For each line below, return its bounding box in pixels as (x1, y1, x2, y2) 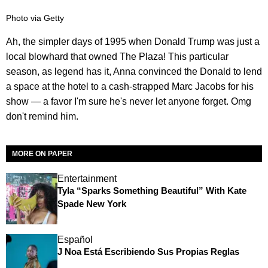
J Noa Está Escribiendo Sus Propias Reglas (57, 246, 239, 257)
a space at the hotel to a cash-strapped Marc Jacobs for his (6, 81, 254, 92)
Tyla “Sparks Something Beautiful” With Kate (57, 185, 246, 196)
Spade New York (57, 199, 126, 209)
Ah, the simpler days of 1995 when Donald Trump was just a (6, 36, 260, 47)
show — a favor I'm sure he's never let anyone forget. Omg (6, 96, 251, 106)
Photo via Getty (6, 14, 64, 23)
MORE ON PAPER (12, 150, 72, 158)
